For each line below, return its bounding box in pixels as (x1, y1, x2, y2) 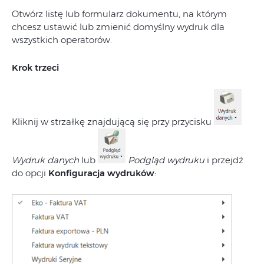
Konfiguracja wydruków (48, 167, 154, 179)
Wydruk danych (12, 154, 79, 166)
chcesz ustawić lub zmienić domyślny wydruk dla (12, 21, 225, 32)
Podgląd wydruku (128, 154, 204, 166)
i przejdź (204, 154, 243, 166)
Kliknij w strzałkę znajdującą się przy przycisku (12, 116, 214, 128)
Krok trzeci (12, 62, 59, 73)
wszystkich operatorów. (12, 34, 112, 45)
